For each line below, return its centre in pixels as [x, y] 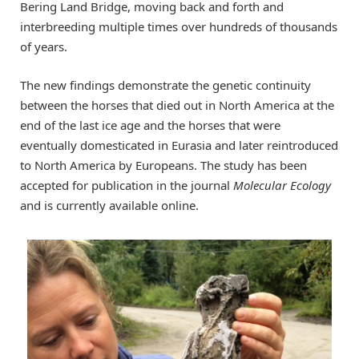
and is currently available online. [109, 205]
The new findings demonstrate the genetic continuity [165, 85]
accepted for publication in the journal [127, 185]
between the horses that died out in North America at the [177, 105]
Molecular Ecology [282, 185]
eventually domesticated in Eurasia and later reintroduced [179, 145]
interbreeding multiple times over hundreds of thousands [179, 26]
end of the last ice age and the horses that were [150, 125]
